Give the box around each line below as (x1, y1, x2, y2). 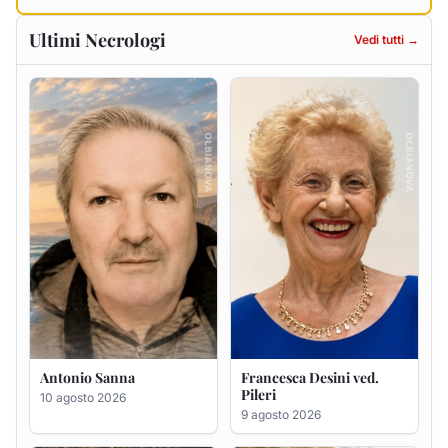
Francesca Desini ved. (241, 70, 379, 90)
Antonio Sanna (40, 70, 135, 90)
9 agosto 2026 (241, 109, 321, 125)
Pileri (241, 87, 276, 107)
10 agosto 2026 (40, 92, 126, 108)
